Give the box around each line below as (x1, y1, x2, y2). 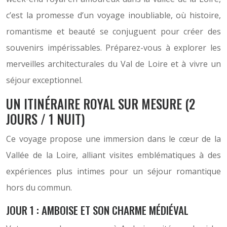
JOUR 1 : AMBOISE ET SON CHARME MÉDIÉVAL (6, 202, 188, 218)
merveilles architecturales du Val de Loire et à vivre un (6, 58, 221, 69)
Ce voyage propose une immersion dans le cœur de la (6, 133, 221, 144)
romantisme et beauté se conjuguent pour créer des (6, 26, 221, 37)
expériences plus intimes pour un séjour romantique (6, 166, 221, 177)
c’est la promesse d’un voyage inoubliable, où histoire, (6, 10, 221, 21)
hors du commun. (6, 182, 72, 193)
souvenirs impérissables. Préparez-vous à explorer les (6, 42, 221, 53)
